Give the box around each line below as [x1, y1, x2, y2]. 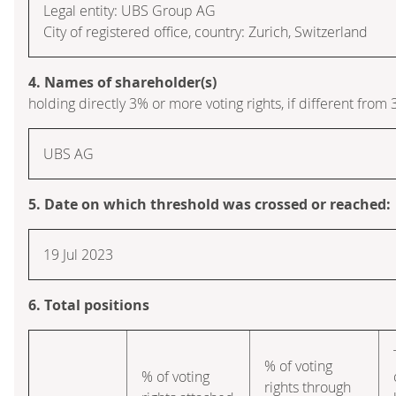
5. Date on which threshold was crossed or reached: [28, 194, 391, 214]
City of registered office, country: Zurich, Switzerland [43, 21, 368, 42]
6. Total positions [28, 294, 149, 315]
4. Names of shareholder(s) [28, 72, 217, 92]
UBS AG [43, 143, 94, 164]
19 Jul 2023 [43, 244, 113, 264]
